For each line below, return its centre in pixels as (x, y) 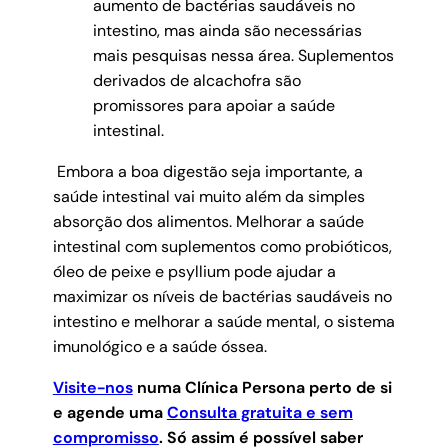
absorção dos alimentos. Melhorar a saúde (208, 221)
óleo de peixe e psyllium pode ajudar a (194, 271)
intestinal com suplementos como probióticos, (222, 246)
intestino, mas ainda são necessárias (227, 30)
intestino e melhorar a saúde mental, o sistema (223, 321)
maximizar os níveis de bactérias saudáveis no (222, 296)
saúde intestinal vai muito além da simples (208, 196)
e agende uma (109, 412)
